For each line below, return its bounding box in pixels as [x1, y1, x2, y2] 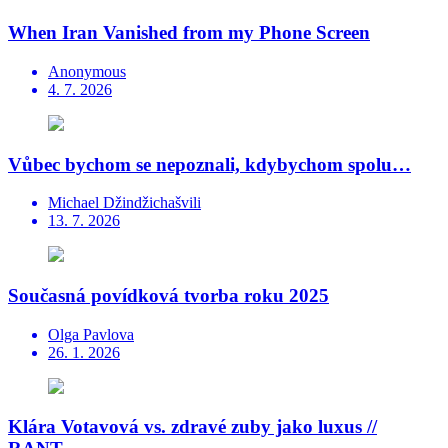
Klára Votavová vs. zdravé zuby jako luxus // [8, 416, 377, 438]
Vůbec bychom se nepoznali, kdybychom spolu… [8, 153, 411, 175]
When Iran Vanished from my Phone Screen [8, 22, 370, 44]
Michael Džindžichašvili [48, 194, 201, 212]
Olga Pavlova [48, 325, 134, 343]
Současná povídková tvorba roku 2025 [8, 285, 329, 307]
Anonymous [48, 62, 126, 80]
